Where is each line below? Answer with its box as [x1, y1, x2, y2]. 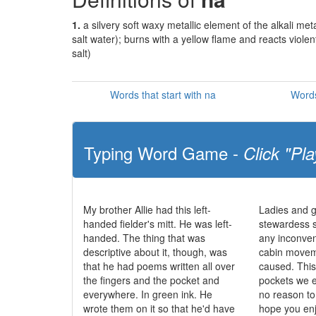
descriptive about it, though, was [83, 245, 227, 259]
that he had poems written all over [83, 259, 235, 273]
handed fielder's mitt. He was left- [83, 217, 232, 231]
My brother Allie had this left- [83, 202, 211, 217]
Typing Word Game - [84, 140, 243, 165]
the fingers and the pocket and [83, 273, 219, 287]
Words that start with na [109, 87, 216, 102]
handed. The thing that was [83, 231, 205, 245]
